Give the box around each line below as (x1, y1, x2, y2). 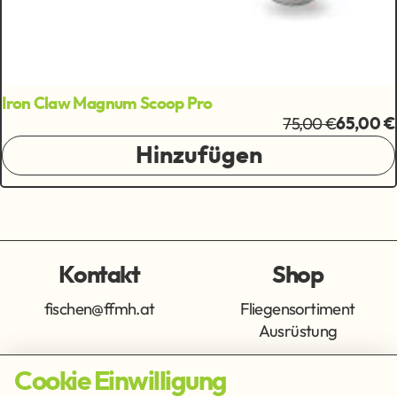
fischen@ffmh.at (43, 297, 155, 319)
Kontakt (58, 262, 140, 287)
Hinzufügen (135, 143, 262, 167)
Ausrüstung (258, 319, 338, 341)
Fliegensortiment (240, 297, 355, 319)
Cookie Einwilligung (14, 368, 227, 395)
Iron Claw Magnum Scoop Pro (2, 96, 213, 113)
